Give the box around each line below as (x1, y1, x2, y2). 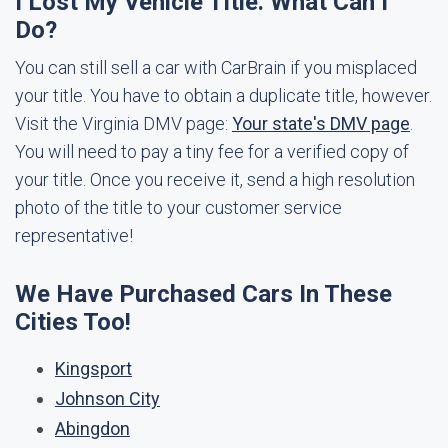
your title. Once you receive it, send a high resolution (15, 169, 415, 190)
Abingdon (55, 418, 130, 439)
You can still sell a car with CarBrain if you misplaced (15, 57, 417, 78)
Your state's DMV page (232, 113, 410, 134)
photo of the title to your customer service (15, 197, 342, 218)
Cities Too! (15, 308, 131, 336)
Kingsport (55, 358, 132, 379)
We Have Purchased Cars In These (15, 280, 392, 308)
